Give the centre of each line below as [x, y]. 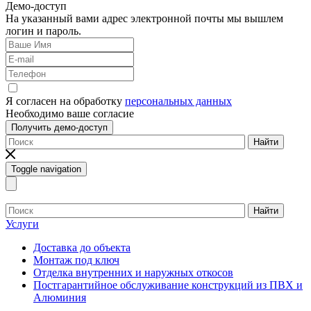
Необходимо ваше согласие [70, 114]
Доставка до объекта [82, 248]
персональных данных [178, 101]
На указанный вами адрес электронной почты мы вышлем [144, 19]
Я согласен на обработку [65, 101]
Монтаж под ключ [76, 260]
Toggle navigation [46, 169]
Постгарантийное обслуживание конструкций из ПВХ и [168, 285]
